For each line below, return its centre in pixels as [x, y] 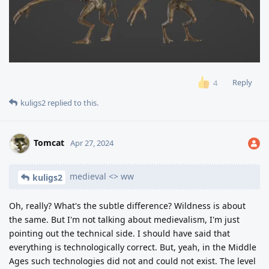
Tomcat [49, 142]
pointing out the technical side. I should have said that [119, 233]
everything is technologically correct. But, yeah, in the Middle [133, 247]
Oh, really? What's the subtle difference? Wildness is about [127, 205]
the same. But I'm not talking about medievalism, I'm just [124, 219]
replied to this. [72, 102]
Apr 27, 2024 [92, 143]
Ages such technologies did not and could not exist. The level [132, 261]
